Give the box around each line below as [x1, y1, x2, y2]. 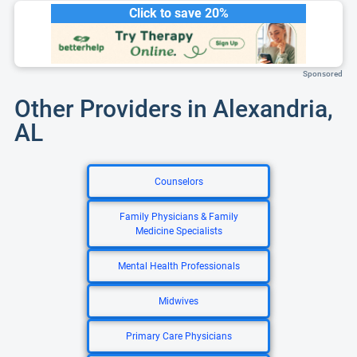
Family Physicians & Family [119, 211, 238, 222]
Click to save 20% [128, 6, 229, 21]
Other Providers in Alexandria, [14, 95, 333, 123]
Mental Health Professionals [117, 261, 240, 272]
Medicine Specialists [135, 226, 222, 237]
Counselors [154, 176, 203, 187]
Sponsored [303, 69, 343, 78]
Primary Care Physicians [125, 331, 232, 342]
